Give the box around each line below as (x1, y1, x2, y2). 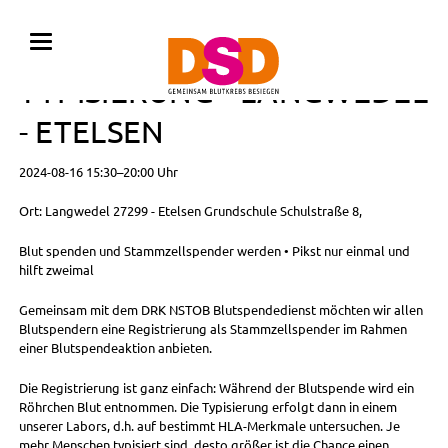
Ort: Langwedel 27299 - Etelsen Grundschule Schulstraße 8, (18, 202, 362, 220)
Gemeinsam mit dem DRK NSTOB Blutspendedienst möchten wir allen (18, 300, 423, 318)
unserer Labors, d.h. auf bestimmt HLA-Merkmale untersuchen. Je (18, 416, 400, 434)
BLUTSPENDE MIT (18, 33, 274, 70)
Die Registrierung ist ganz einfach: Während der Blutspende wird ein (18, 378, 414, 396)
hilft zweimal (18, 261, 94, 279)
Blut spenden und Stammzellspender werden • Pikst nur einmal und (18, 242, 410, 260)
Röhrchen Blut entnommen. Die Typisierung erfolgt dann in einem (18, 397, 397, 415)
